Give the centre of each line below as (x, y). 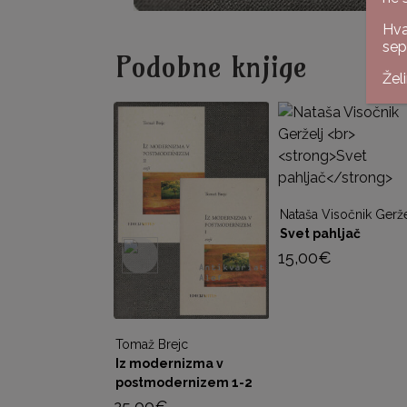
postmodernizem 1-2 (184, 383)
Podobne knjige (211, 67)
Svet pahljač (321, 234)
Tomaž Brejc (151, 345)
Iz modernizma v (169, 364)
